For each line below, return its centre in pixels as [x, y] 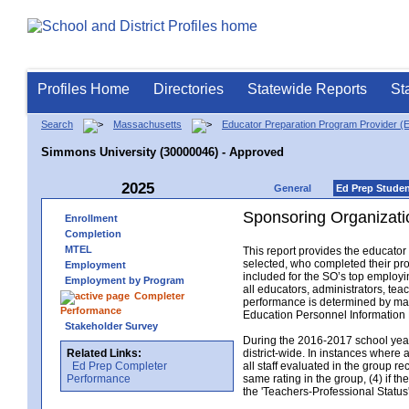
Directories [189, 89]
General [293, 188]
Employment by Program [125, 280]
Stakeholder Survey [111, 325]
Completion [93, 233]
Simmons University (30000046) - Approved [163, 152]
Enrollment [91, 218]
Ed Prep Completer [120, 366]
